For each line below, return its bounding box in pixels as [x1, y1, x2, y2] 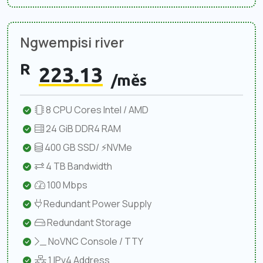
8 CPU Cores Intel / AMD [44, 103, 149, 116]
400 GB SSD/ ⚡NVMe [43, 140, 132, 154]
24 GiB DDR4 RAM [44, 122, 121, 135]
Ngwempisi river [20, 32, 124, 52]
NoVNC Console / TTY [46, 234, 143, 248]
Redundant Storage [45, 215, 131, 229]
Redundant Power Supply [42, 197, 151, 210]
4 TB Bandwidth [44, 159, 112, 173]
